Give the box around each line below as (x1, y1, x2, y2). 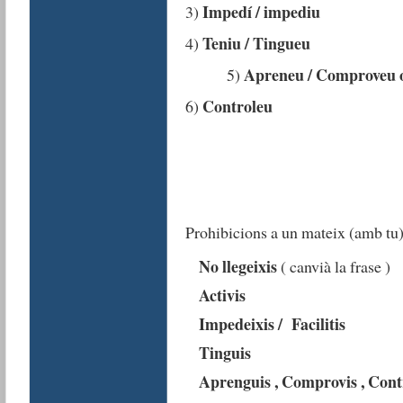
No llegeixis (198, 255, 281, 279)
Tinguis (198, 340, 251, 364)
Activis (198, 283, 246, 308)
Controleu (201, 94, 273, 119)
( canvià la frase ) (280, 255, 390, 278)
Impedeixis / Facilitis (198, 311, 345, 336)
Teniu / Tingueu (201, 31, 310, 56)
